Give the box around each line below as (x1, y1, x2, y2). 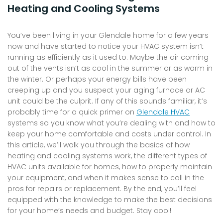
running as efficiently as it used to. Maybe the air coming (7, 52, 209, 63)
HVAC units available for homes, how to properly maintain (7, 162, 212, 172)
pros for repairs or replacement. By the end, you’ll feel (7, 184, 197, 194)
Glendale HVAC (136, 107, 190, 117)
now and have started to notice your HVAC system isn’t (7, 41, 204, 52)
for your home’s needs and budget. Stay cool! (7, 206, 171, 216)
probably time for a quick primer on (7, 107, 136, 117)
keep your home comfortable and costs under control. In (7, 129, 211, 139)
